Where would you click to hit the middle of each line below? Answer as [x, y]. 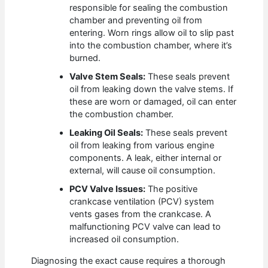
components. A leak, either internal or [146, 158]
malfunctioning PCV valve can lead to [145, 227]
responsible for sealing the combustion [149, 8]
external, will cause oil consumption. [143, 171]
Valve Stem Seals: [108, 77]
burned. [85, 58]
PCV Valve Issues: [108, 189]
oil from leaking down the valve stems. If [152, 89]
